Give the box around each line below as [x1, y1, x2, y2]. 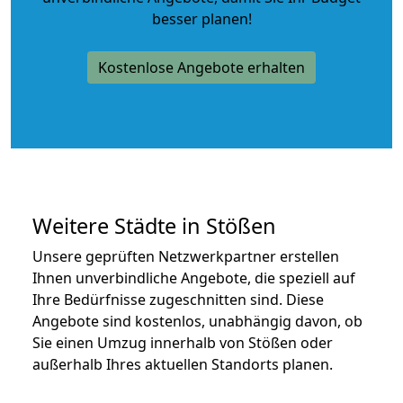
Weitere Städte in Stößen [32, 210, 276, 240]
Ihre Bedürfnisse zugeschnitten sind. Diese [32, 289, 324, 309]
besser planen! [151, 8, 252, 29]
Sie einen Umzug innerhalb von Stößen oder [32, 332, 333, 353]
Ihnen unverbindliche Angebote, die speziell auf [32, 267, 355, 288]
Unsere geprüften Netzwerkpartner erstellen [32, 246, 339, 266]
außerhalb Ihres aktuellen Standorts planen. [32, 354, 333, 374]
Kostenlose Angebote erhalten [98, 57, 305, 77]
